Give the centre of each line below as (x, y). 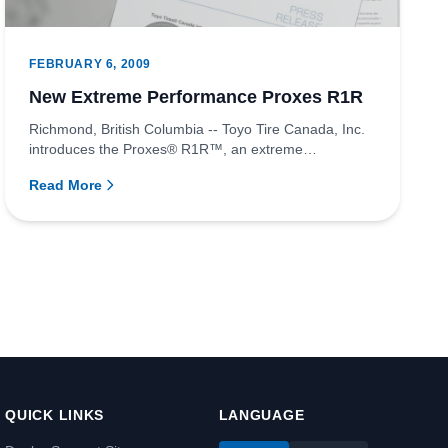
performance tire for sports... (120, 168)
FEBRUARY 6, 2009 (90, 63)
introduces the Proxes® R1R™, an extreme (166, 148)
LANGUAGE (261, 415)
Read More (66, 184)
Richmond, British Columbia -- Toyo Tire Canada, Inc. (197, 128)
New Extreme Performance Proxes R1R (196, 96)
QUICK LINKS (55, 415)
